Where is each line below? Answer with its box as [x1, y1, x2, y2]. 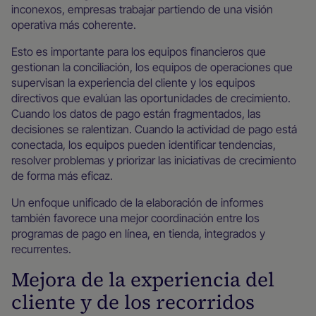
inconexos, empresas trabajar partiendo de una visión [11, 2, 273, 16]
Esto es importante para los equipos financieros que [11, 44, 266, 59]
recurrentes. [11, 242, 71, 256]
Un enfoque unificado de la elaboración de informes [11, 195, 264, 209]
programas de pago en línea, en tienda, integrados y [11, 226, 265, 241]
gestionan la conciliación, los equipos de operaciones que [11, 60, 293, 74]
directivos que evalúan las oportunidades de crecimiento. [11, 91, 291, 105]
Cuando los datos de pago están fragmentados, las [11, 107, 261, 121]
